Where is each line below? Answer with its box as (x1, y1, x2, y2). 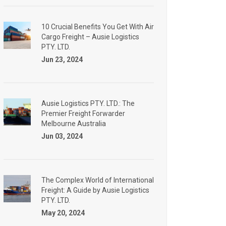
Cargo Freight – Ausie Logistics (41, 33, 139, 41)
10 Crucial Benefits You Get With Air (41, 23, 154, 31)
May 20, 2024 (41, 209, 85, 217)
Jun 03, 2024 (41, 132, 83, 140)
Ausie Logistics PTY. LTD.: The (41, 99, 135, 107)
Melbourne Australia (41, 120, 106, 128)
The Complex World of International (41, 176, 154, 184)
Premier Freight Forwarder (41, 109, 125, 118)
